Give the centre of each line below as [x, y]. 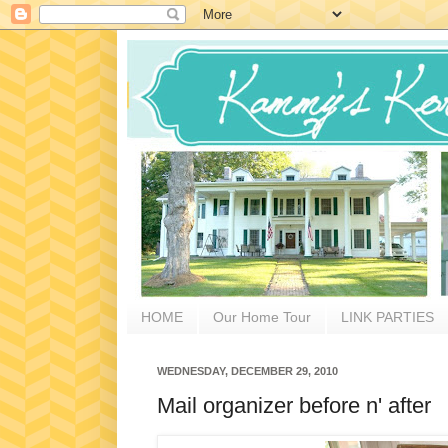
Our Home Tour [262, 317]
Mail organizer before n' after [294, 406]
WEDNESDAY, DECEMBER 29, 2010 [247, 370]
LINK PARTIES [387, 317]
